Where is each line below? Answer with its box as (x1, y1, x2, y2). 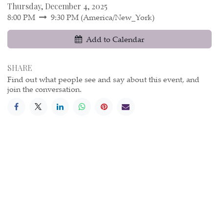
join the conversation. (7, 83, 82, 94)
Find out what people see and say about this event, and (7, 73, 199, 85)
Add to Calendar (86, 33, 144, 44)
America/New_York (83, 11, 152, 22)
